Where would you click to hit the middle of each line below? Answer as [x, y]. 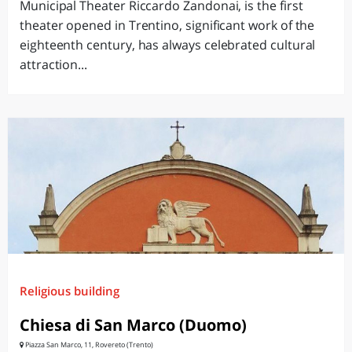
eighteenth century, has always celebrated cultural [168, 45]
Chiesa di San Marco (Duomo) [133, 325]
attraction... [54, 64]
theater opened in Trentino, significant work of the [167, 25]
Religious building [70, 291]
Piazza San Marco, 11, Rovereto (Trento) [88, 345]
